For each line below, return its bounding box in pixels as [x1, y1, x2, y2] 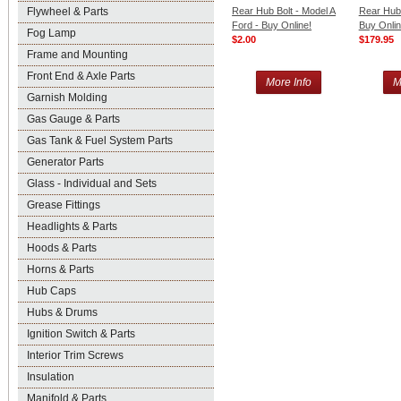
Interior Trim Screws [27, 349, 124, 362]
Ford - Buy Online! [232, 20, 312, 31]
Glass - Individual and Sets [27, 177, 157, 190]
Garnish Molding [27, 91, 107, 104]
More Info [266, 76, 312, 90]
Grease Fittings [27, 199, 100, 211]
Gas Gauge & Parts [27, 113, 120, 125]
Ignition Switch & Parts [27, 328, 135, 340]
